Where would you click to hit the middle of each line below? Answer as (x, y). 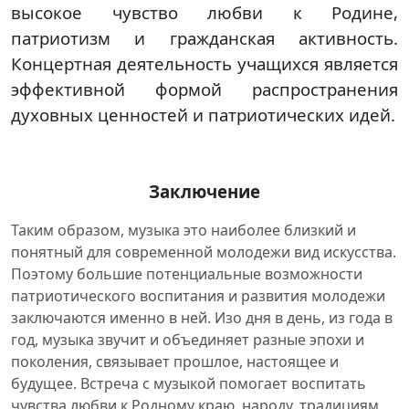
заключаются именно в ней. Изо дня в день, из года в (202, 318)
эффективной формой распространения (204, 89)
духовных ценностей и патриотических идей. (203, 115)
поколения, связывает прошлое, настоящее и (175, 362)
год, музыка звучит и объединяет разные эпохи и (188, 340)
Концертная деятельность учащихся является (204, 63)
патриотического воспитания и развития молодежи (198, 296)
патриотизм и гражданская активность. (204, 38)
